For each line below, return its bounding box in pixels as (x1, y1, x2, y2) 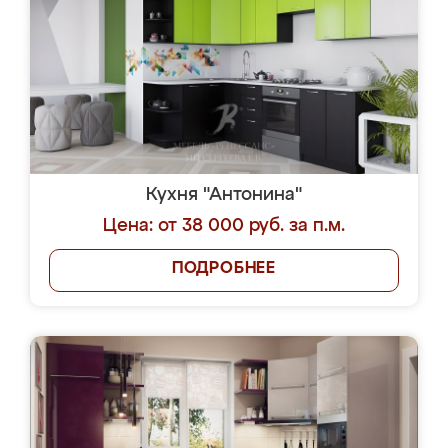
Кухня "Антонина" (146, 186, 302, 204)
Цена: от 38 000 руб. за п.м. (103, 217, 345, 235)
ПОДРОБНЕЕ (171, 261, 277, 277)
